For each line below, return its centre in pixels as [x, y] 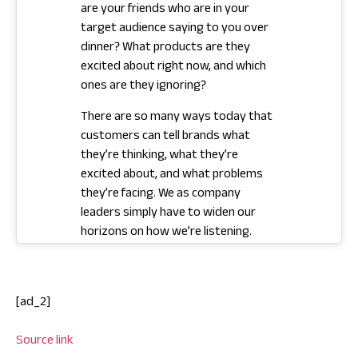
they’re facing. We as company [161, 194]
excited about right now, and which [173, 68]
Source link [45, 341]
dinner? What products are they [165, 49]
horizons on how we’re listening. [166, 233]
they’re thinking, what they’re [159, 156]
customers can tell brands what [165, 137]
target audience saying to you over [175, 30]
